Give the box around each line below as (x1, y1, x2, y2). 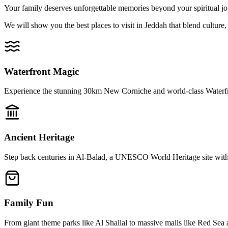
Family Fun (4, 197, 53, 209)
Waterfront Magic (4, 66, 79, 77)
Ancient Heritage (4, 131, 74, 142)
